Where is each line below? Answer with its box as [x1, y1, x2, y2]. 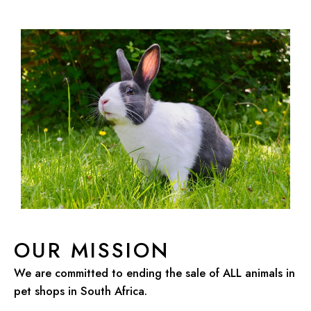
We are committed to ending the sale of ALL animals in [14, 264, 295, 282]
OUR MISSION [14, 235, 169, 266]
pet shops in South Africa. [14, 283, 147, 300]
